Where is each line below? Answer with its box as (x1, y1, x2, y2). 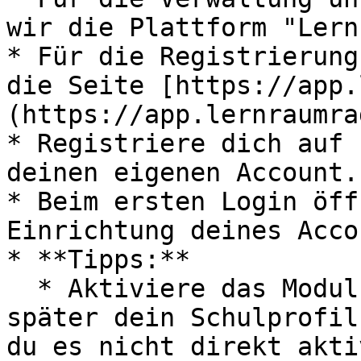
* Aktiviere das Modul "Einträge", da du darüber (6, 274, 37, 303)
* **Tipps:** (6, 245, 190, 274)
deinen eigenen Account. (6, 158, 359, 187)
